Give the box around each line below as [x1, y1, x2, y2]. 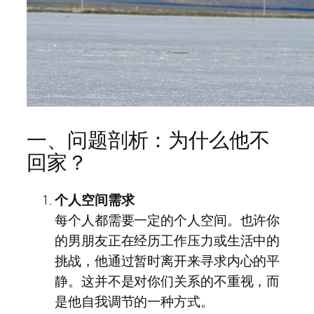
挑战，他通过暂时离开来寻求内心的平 [55, 252, 280, 271]
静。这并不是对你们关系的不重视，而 [55, 272, 280, 291]
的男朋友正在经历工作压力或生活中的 [55, 231, 280, 250]
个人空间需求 [55, 191, 135, 210]
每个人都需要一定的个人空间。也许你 [55, 211, 280, 230]
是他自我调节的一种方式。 [55, 292, 214, 311]
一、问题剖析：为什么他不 [27, 125, 270, 153]
